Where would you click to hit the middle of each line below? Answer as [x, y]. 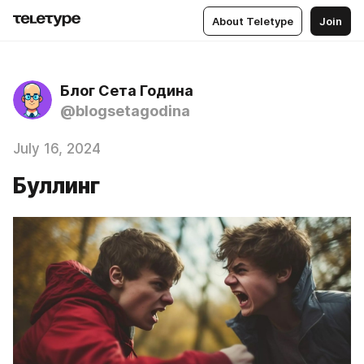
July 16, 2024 [57, 149]
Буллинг [56, 186]
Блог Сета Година [127, 91]
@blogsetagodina [125, 111]
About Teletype [253, 21]
